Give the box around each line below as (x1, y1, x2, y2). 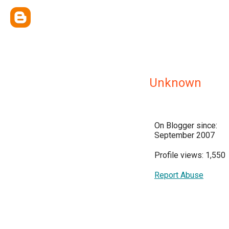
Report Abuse (154, 170, 203, 180)
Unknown (149, 76, 201, 90)
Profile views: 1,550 (154, 150, 225, 160)
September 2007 (154, 130, 215, 140)
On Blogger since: (154, 121, 217, 130)
